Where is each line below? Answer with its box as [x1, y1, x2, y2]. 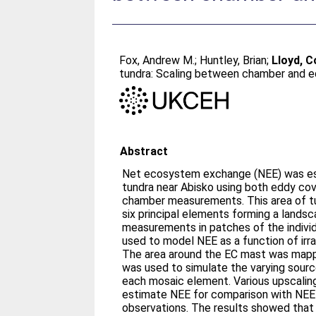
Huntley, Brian [200, 54, 267, 67]
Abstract [120, 144, 169, 158]
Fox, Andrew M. [119, 54, 195, 67]
